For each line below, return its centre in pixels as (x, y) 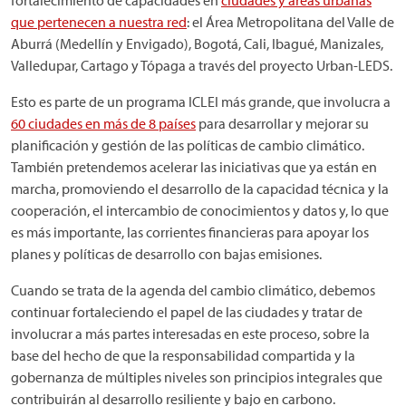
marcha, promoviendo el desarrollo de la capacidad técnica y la (200, 188)
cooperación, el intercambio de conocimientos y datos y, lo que (200, 210)
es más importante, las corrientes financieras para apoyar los (190, 232)
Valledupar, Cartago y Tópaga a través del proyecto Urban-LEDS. (202, 65)
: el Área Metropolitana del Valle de (290, 22)
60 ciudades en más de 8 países (103, 123)
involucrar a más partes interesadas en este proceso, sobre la (190, 333)
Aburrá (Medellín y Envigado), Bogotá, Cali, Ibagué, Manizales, (197, 43)
